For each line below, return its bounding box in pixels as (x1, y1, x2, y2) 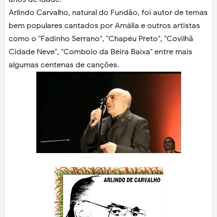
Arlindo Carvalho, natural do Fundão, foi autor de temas (9, 8, 208, 18)
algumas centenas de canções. (9, 60, 119, 70)
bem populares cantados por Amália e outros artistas (9, 21, 200, 31)
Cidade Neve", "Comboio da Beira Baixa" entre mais (9, 47, 192, 57)
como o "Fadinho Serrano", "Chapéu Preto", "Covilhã (9, 34, 193, 44)
